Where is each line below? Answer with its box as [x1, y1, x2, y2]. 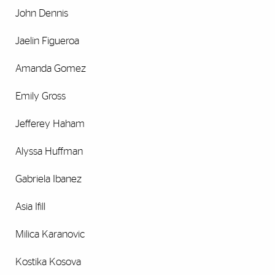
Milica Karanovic [15, 229, 85, 240]
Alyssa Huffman [15, 146, 83, 157]
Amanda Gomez [15, 63, 86, 74]
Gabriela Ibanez [15, 174, 82, 185]
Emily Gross [15, 91, 66, 102]
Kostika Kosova [15, 257, 81, 268]
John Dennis [15, 8, 68, 19]
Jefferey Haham [15, 118, 85, 130]
